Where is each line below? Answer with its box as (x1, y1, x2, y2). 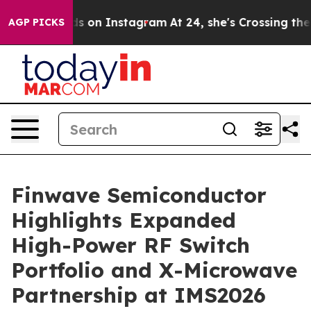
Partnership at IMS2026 (11, 282, 266, 308)
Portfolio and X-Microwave (11, 257, 297, 283)
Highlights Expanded (11, 207, 236, 233)
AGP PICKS (8, 16, 65, 28)
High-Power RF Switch (11, 232, 250, 258)
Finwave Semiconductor (11, 182, 267, 208)
